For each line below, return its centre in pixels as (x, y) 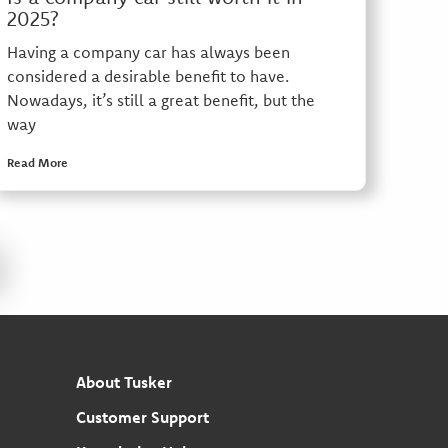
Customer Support (142, 417)
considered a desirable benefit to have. (147, 76)
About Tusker (123, 382)
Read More (37, 163)
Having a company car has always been (148, 52)
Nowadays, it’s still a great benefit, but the (160, 100)
